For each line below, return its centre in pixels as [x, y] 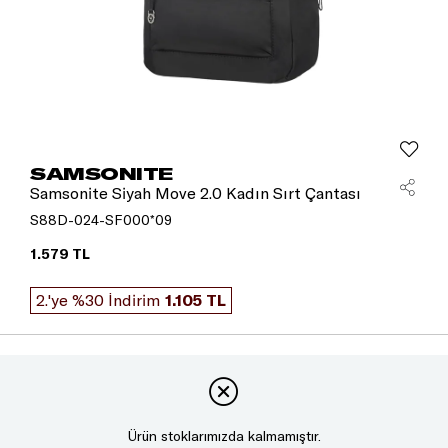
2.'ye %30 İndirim [98, 300]
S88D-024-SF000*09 [101, 220]
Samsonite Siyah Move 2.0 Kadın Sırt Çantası [195, 193]
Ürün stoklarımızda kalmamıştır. [224, 436]
